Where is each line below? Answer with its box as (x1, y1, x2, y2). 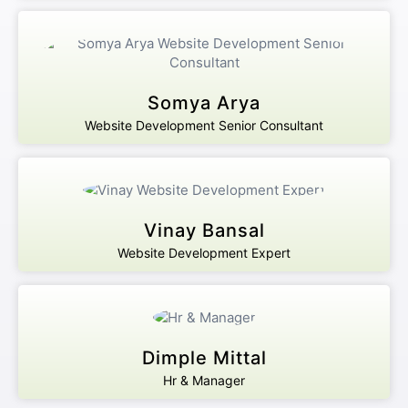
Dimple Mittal (141, 346, 267, 369)
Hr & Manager (163, 372, 245, 388)
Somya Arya (148, 91, 260, 114)
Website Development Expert (117, 244, 291, 260)
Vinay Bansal (143, 219, 265, 241)
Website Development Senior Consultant (85, 117, 323, 133)
